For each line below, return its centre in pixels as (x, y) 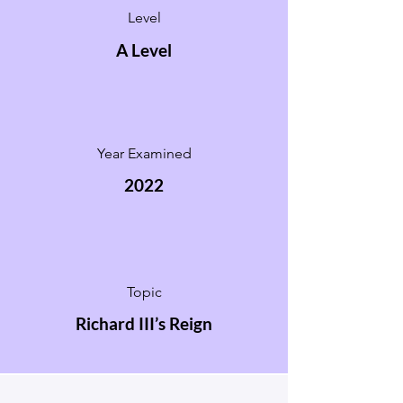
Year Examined (144, 153)
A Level (144, 50)
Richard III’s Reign (144, 323)
